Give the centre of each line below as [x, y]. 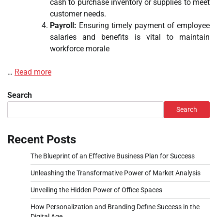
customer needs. [78, 14]
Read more [33, 72]
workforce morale [80, 48]
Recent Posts [42, 139]
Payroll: [63, 25]
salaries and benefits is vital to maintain [130, 37]
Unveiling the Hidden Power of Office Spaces [96, 190]
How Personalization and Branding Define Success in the [115, 207]
